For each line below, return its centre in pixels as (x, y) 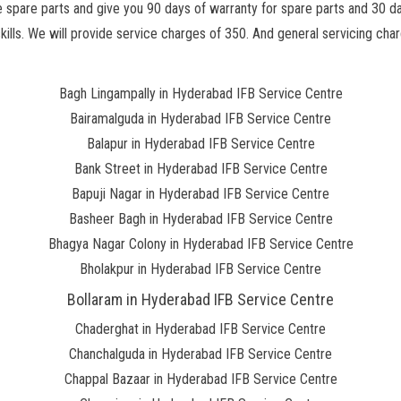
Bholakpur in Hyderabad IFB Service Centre (200, 269)
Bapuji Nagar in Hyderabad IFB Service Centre (200, 194)
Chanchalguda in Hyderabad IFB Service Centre (200, 354)
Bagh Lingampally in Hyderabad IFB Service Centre (200, 94)
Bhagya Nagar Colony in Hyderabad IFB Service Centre (200, 244)
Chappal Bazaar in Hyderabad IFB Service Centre (200, 379)
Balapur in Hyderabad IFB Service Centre (200, 144)
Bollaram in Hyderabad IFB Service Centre (200, 299)
